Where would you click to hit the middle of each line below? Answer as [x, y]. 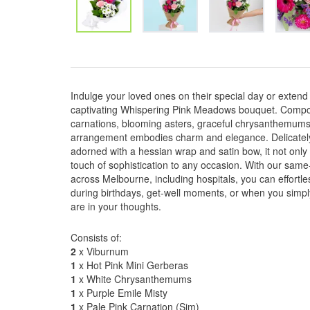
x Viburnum [102, 251]
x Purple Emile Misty [122, 293]
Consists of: [96, 237]
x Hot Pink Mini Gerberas [132, 265]
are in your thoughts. [116, 206]
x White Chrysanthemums [134, 279]
